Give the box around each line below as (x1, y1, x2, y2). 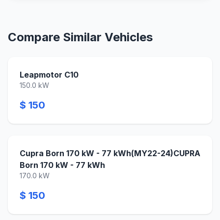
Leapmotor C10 (20, 70, 79, 80)
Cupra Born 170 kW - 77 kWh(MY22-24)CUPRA (20, 148, 200, 158)
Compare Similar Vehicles (8, 30, 153, 44)
